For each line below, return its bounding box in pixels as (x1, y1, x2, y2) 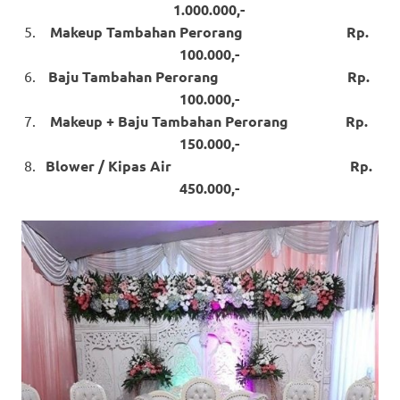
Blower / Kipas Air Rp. (46, 156, 372, 176)
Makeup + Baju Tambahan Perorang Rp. (50, 112, 368, 131)
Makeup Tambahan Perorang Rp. (49, 22, 369, 42)
